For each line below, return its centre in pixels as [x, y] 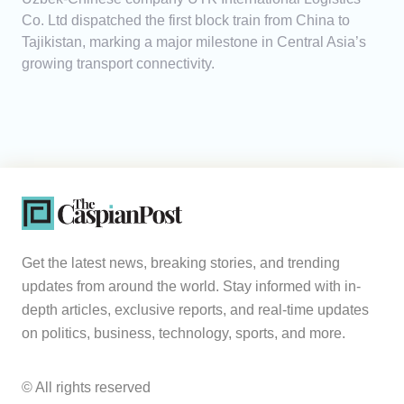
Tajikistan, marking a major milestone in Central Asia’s [194, 42]
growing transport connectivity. [118, 64]
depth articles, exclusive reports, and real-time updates [195, 310]
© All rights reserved [86, 388]
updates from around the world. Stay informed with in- [191, 287]
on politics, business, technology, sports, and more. [184, 334]
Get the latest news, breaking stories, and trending [181, 263]
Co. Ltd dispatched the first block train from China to [186, 21]
